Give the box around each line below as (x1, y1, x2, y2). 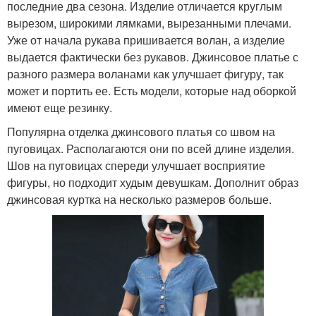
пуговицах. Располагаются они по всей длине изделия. (7, 140, 294, 157)
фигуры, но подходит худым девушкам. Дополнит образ (7, 174, 298, 190)
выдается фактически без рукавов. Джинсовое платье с (7, 48, 298, 65)
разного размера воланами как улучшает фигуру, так (7, 65, 284, 82)
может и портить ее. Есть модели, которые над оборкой (7, 82, 296, 99)
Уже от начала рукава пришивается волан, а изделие (7, 31, 285, 48)
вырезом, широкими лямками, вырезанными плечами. (7, 14, 291, 31)
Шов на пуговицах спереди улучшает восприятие (7, 157, 265, 174)
